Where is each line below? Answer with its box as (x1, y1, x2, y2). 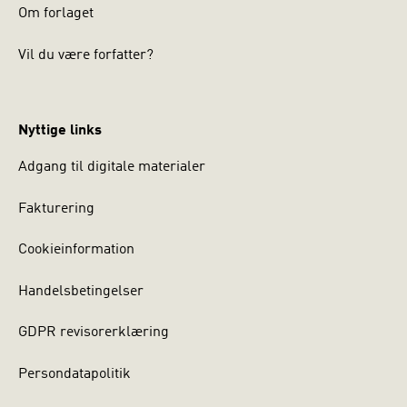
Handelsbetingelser (18, 283, 144, 299)
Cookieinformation (18, 243, 134, 258)
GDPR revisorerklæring (18, 325, 169, 341)
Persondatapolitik (18, 367, 131, 382)
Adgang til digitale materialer (18, 160, 205, 175)
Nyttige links (18, 124, 102, 139)
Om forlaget (18, 6, 94, 22)
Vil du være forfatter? (18, 47, 154, 63)
